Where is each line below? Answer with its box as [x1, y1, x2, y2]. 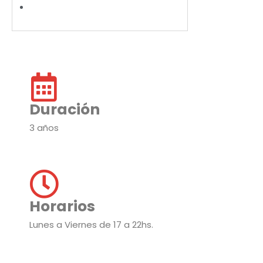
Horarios [29, 196, 95, 217]
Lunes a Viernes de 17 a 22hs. [29, 218, 153, 231]
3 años [29, 122, 59, 134]
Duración [29, 99, 100, 120]
